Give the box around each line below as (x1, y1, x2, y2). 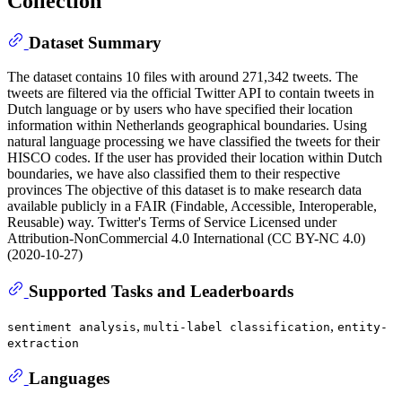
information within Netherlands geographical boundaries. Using (7, 118, 367, 134)
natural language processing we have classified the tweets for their (7, 134, 380, 150)
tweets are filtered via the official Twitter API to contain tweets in (7, 85, 374, 101)
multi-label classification (144, 319, 330, 334)
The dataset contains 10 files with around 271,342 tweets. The (7, 69, 358, 85)
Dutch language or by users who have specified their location (7, 101, 353, 118)
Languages (28, 369, 109, 389)
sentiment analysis (7, 319, 136, 334)
